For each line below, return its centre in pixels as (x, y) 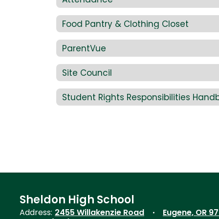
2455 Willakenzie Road (99, 212)
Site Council (87, 73)
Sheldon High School (77, 200)
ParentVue (84, 48)
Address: (36, 212)
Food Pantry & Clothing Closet (125, 24)
